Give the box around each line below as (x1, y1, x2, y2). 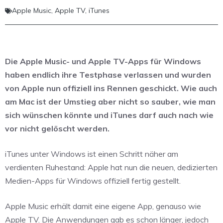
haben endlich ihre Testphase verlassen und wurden (5, 70, 211, 80)
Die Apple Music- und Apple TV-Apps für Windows (5, 56, 201, 67)
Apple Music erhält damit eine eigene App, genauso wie (5, 201, 201, 212)
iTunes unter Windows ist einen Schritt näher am (5, 149, 178, 159)
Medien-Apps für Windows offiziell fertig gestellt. (5, 176, 181, 186)
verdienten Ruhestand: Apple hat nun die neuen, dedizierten (5, 162, 218, 173)
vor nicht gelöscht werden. (5, 123, 110, 134)
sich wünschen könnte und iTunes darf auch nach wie (5, 110, 214, 120)
